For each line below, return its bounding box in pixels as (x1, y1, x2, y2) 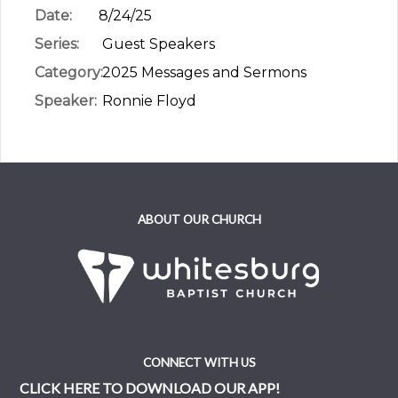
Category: (35, 63, 104, 81)
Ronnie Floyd (99, 92, 197, 109)
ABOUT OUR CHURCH (137, 211, 261, 227)
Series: (35, 35, 80, 52)
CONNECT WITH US (142, 354, 256, 370)
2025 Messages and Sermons (99, 63, 307, 81)
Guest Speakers (99, 35, 216, 52)
